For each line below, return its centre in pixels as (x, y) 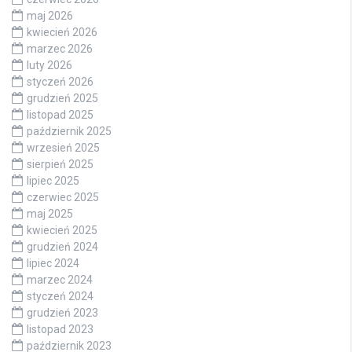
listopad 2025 (60, 114)
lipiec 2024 (53, 263)
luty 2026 (49, 65)
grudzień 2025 (62, 98)
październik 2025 (69, 131)
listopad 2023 (60, 329)
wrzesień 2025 (63, 147)
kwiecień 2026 (62, 32)
